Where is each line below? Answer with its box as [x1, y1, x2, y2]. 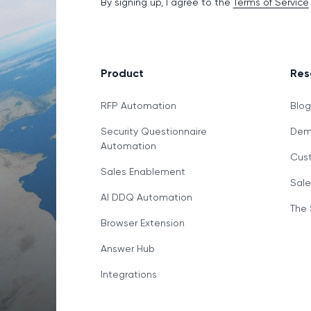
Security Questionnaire [100, 125, 207, 137]
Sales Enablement [100, 165, 185, 177]
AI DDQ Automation [100, 191, 192, 203]
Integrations [100, 268, 157, 280]
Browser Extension [100, 217, 185, 228]
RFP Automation [100, 99, 176, 111]
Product [100, 66, 144, 80]
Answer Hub [100, 242, 155, 254]
